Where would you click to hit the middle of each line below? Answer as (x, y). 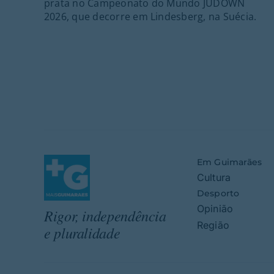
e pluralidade (82, 232)
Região (213, 225)
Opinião (215, 208)
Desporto (218, 193)
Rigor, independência (105, 215)
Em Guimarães (229, 162)
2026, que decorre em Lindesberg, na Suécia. (150, 16)
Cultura (214, 177)
